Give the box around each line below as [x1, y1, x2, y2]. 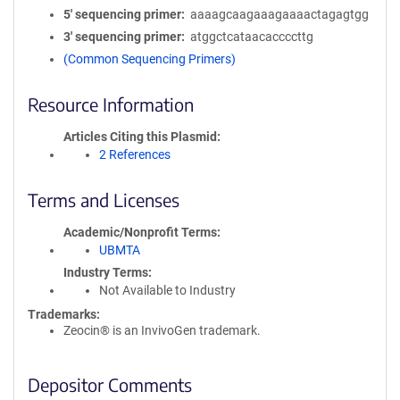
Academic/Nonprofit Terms [63, 225, 217, 239]
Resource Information [28, 93, 194, 115]
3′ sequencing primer [63, 29, 181, 44]
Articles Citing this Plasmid [63, 129, 217, 144]
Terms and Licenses [28, 188, 179, 211]
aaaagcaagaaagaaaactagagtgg [189, 7, 369, 21]
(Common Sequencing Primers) [63, 52, 236, 66]
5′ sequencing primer [63, 7, 181, 21]
